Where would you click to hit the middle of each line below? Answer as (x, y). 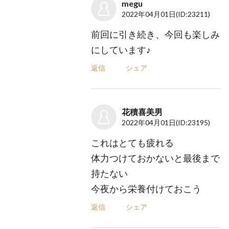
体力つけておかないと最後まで (156, 158)
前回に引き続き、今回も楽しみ (156, 34)
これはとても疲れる (133, 143)
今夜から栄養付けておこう (146, 189)
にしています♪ (121, 50)
